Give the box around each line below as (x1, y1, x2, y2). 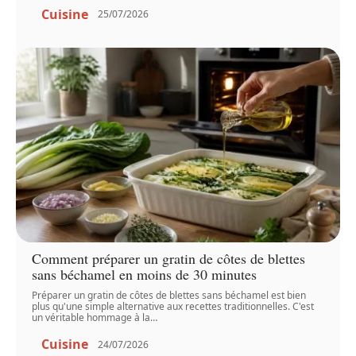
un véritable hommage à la (32, 311, 151, 325)
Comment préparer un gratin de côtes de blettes (32, 249, 306, 269)
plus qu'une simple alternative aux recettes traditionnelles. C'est (32, 300, 315, 314)
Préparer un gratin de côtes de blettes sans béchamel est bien (32, 288, 307, 303)
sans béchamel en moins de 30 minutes (32, 265, 257, 284)
